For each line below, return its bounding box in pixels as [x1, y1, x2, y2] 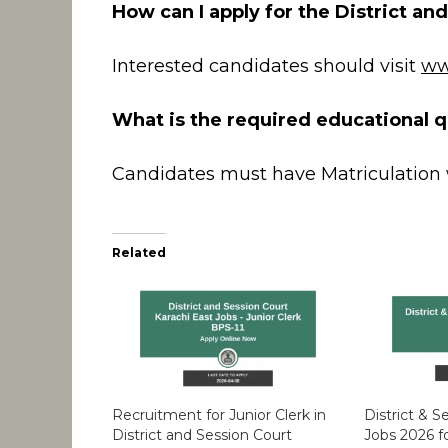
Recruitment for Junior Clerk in [112, 405, 326, 424]
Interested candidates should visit [112, 55, 421, 78]
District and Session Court [112, 425, 292, 444]
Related [112, 245, 166, 261]
